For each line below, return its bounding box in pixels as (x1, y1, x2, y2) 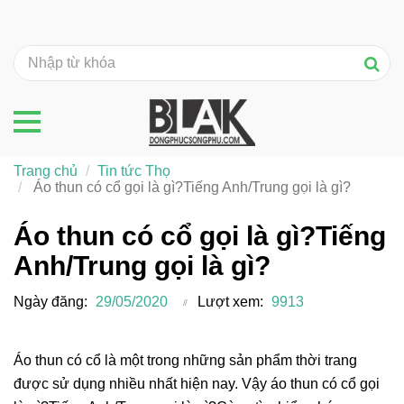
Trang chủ (14, 162, 78, 179)
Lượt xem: (197, 293, 263, 309)
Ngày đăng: (14, 293, 87, 309)
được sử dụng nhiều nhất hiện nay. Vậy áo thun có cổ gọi (14, 375, 380, 391)
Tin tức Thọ (97, 162, 170, 179)
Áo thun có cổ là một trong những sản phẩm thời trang (14, 352, 357, 368)
